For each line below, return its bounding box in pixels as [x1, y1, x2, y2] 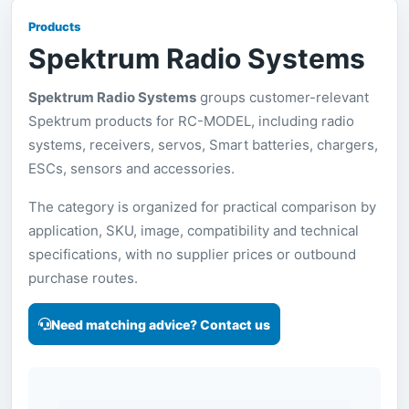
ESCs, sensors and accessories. [28, 160, 235, 177]
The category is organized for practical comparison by [28, 198, 376, 215]
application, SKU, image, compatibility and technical [28, 222, 359, 239]
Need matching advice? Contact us [51, 316, 270, 332]
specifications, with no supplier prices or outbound [28, 246, 356, 263]
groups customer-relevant [196, 89, 369, 106]
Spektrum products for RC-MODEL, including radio [28, 112, 354, 130]
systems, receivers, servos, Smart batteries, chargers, [28, 136, 378, 153]
